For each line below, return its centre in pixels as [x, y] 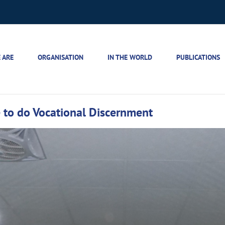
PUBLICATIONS [198, 57]
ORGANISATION [61, 57]
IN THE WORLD [130, 57]
